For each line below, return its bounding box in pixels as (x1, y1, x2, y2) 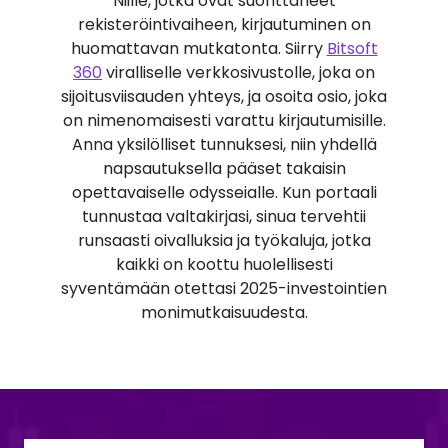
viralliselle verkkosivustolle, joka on (102, 61, 375, 84)
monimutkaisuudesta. (140, 301, 308, 324)
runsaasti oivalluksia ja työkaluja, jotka (77, 229, 371, 252)
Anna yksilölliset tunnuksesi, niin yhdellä (71, 133, 377, 156)
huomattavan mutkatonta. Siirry (70, 37, 327, 60)
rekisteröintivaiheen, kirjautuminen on (77, 13, 371, 36)
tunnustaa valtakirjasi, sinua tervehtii (82, 205, 366, 228)
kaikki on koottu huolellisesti (115, 253, 333, 276)
